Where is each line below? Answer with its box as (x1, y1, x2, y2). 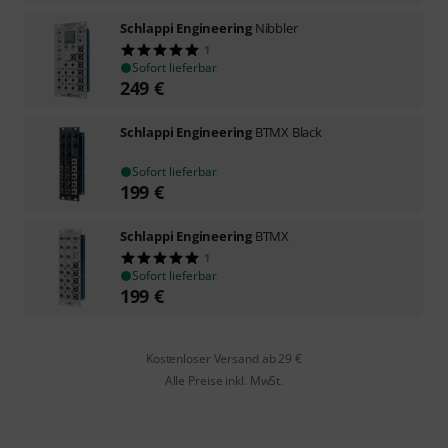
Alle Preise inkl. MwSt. (164, 371, 284, 389)
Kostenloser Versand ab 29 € (145, 349, 302, 367)
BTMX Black (254, 122, 322, 141)
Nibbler (254, 18, 298, 37)
